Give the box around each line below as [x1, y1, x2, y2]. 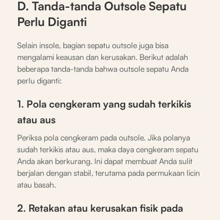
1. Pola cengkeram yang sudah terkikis [17, 97, 191, 110]
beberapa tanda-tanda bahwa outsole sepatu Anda [17, 63, 189, 74]
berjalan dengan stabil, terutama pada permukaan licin [17, 167, 200, 178]
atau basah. [17, 179, 56, 190]
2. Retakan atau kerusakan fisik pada [17, 201, 183, 214]
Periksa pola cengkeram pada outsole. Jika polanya [17, 132, 190, 142]
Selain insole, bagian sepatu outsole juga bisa [17, 40, 168, 50]
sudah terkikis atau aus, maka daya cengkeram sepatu [17, 144, 198, 154]
